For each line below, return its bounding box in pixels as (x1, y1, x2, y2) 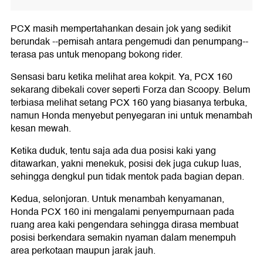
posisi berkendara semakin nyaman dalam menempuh (11, 230, 236, 246)
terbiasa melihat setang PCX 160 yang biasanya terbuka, (11, 95, 247, 111)
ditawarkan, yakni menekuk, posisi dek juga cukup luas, (11, 156, 241, 172)
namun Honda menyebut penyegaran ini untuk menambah (11, 108, 252, 124)
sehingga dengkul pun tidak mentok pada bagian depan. (11, 169, 244, 185)
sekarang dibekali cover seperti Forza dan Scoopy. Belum (11, 82, 250, 98)
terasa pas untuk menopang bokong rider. (11, 47, 183, 63)
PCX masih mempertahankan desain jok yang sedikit (11, 21, 231, 37)
